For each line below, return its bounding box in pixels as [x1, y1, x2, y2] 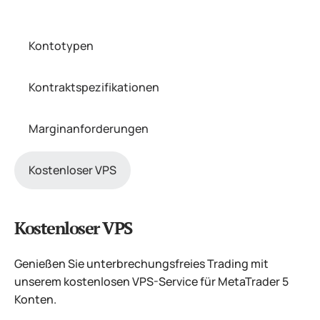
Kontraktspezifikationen [29, 79, 159, 95]
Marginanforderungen [29, 121, 149, 136]
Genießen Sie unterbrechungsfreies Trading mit [14, 256, 269, 271]
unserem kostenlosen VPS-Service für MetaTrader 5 [14, 274, 289, 289]
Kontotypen [29, 38, 94, 54]
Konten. [14, 291, 56, 307]
